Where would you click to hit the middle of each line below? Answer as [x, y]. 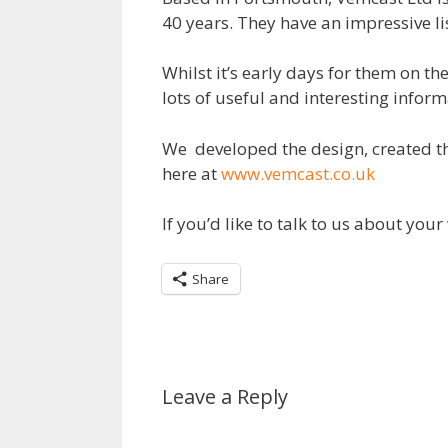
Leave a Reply [225, 396]
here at [191, 173]
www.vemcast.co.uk [298, 173]
